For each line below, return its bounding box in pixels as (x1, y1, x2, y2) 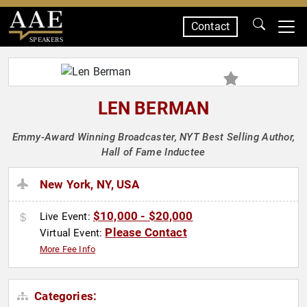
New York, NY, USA (40, 177, 139, 192)
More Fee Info (40, 244, 96, 255)
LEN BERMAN (97, 98, 210, 119)
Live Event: (40, 210, 93, 223)
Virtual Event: (40, 227, 106, 240)
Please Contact (105, 225, 187, 240)
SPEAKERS (29, 35, 63, 44)
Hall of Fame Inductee (101, 146, 206, 158)
